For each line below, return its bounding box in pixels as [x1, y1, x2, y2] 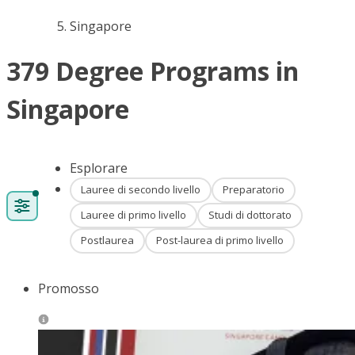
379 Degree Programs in [6, 54, 299, 89]
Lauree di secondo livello [81, 182, 200, 197]
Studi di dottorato [208, 208, 292, 223]
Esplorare [70, 158, 128, 177]
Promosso [38, 279, 99, 297]
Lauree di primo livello [81, 208, 186, 223]
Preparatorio [223, 182, 284, 197]
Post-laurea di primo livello [156, 233, 284, 248]
